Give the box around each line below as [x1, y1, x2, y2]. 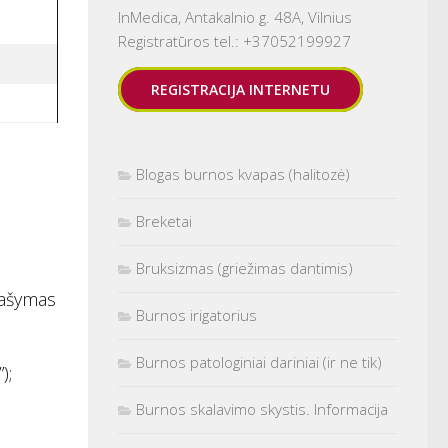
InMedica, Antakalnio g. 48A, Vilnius [118, 6, 352, 27]
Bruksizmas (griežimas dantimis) [136, 257, 353, 278]
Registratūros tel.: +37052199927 [118, 30, 351, 51]
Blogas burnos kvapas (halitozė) [136, 163, 350, 184]
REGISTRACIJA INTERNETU [151, 79, 330, 99]
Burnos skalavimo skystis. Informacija [136, 398, 388, 419]
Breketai [136, 210, 192, 231]
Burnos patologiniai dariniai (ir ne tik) [136, 351, 382, 372]
